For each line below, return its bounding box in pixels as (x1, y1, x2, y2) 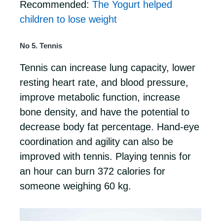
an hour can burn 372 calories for (20, 166, 165, 177)
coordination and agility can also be (20, 136, 173, 147)
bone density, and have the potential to (20, 107, 189, 117)
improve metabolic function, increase (20, 92, 180, 103)
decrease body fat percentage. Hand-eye (20, 121, 199, 132)
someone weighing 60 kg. (20, 181, 131, 191)
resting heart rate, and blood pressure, (20, 77, 188, 88)
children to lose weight (20, 14, 117, 25)
